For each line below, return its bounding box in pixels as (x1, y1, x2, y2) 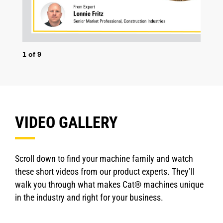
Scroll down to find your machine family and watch (15, 153, 193, 164)
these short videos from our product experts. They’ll (15, 166, 195, 177)
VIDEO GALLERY (15, 113, 117, 132)
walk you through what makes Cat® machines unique (15, 179, 204, 190)
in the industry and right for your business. (15, 192, 163, 203)
